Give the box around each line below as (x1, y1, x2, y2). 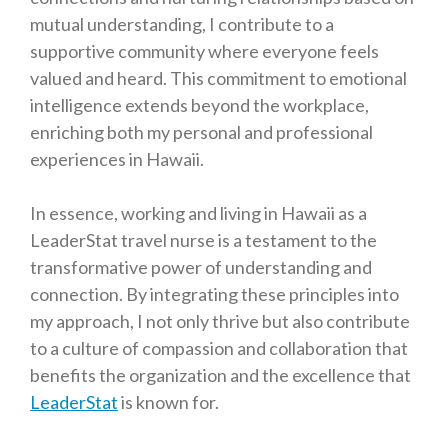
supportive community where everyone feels (30, 40, 379, 63)
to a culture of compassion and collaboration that (30, 337, 408, 360)
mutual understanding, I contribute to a (30, 13, 334, 36)
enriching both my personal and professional (30, 121, 373, 144)
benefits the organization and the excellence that (30, 364, 411, 387)
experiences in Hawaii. (30, 148, 204, 171)
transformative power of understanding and (30, 256, 372, 279)
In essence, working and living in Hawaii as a (30, 202, 367, 225)
